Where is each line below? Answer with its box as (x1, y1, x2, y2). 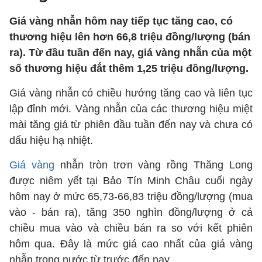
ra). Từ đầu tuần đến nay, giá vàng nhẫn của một (9, 47, 251, 58)
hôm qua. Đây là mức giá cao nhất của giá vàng (9, 238, 253, 250)
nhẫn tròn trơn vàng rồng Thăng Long (54, 159, 253, 171)
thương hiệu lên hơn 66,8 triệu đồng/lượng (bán (9, 31, 250, 43)
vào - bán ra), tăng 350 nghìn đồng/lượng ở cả (9, 206, 253, 218)
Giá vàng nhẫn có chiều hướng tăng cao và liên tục (9, 87, 253, 99)
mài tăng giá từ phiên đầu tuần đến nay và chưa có (9, 119, 253, 130)
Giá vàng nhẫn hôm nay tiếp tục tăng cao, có (9, 15, 233, 27)
